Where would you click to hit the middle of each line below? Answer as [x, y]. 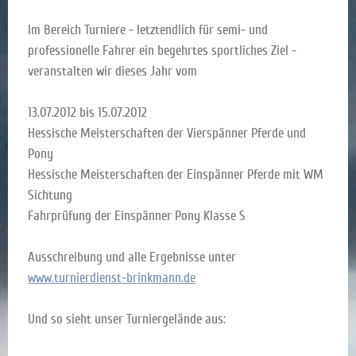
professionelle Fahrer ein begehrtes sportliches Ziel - [162, 50]
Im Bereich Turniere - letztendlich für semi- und [148, 29]
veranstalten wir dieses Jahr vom [112, 71]
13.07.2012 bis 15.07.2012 [87, 112]
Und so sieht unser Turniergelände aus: [127, 319]
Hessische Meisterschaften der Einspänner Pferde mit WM [176, 174]
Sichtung [50, 195]
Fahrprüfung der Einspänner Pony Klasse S [137, 215]
